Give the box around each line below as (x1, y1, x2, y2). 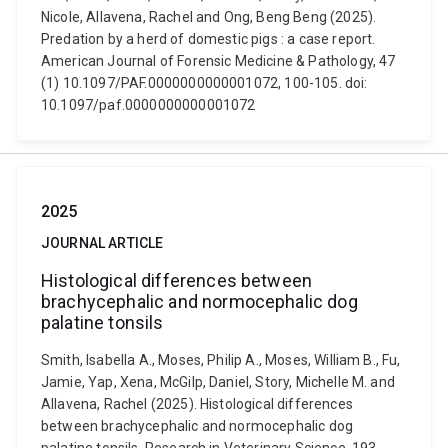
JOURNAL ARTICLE (41, 235, 164, 251)
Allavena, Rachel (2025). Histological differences (41, 396, 353, 412)
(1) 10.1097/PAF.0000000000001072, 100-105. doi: (41, 75, 368, 91)
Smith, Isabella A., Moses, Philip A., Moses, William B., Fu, (41, 352, 401, 368)
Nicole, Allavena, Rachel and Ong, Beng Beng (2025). (41, 9, 377, 25)
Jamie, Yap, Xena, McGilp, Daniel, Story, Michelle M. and (41, 374, 395, 390)
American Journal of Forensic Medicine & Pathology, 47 (41, 53, 396, 69)
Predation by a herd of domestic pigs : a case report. (41, 31, 376, 47)
